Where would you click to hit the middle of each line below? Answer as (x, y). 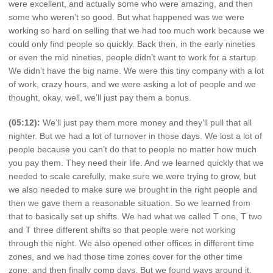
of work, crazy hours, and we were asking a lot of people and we (132, 84)
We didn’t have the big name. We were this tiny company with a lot (136, 70)
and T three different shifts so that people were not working (122, 230)
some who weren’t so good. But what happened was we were (126, 17)
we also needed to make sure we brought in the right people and (133, 190)
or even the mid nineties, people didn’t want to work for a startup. (133, 57)
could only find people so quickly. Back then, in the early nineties (132, 44)
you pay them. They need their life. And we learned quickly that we (136, 163)
